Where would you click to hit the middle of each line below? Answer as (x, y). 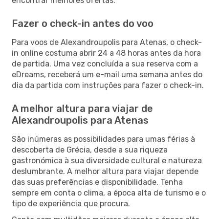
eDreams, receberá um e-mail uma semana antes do (107, 74)
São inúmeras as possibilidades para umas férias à (103, 139)
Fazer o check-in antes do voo (83, 23)
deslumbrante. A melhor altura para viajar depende (105, 171)
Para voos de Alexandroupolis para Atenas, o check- (107, 42)
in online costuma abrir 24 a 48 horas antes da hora (106, 53)
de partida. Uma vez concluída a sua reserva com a (105, 64)
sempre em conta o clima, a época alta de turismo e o (109, 193)
